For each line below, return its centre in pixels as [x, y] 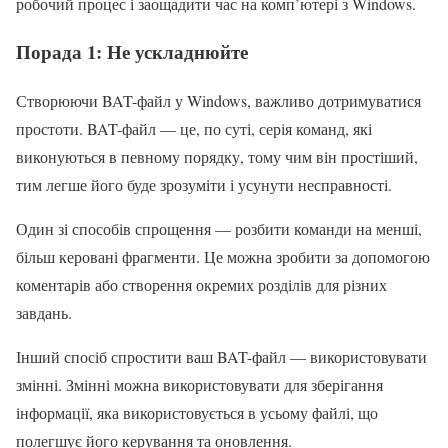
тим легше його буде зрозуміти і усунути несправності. [204, 185]
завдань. [44, 313]
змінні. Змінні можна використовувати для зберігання [199, 385]
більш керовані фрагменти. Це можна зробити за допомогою [223, 257]
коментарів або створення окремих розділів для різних [201, 285]
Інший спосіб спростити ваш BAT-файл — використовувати [221, 357]
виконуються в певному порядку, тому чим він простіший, [217, 157]
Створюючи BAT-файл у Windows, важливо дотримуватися [218, 101]
